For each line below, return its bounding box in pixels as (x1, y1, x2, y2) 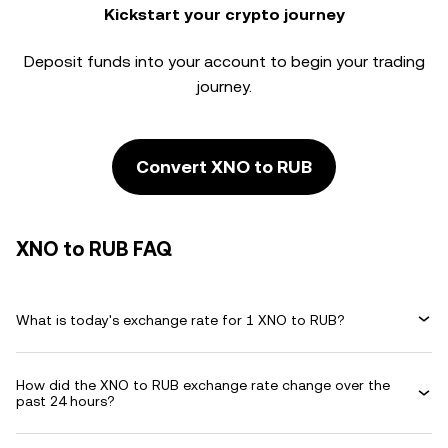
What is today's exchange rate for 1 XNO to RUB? (16, 311, 345, 328)
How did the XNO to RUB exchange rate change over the (16, 377, 390, 393)
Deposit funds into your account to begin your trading (23, 52, 425, 71)
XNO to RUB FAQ (16, 237, 172, 261)
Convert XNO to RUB (136, 156, 312, 177)
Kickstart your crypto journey (103, 5, 345, 24)
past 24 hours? (16, 393, 115, 409)
